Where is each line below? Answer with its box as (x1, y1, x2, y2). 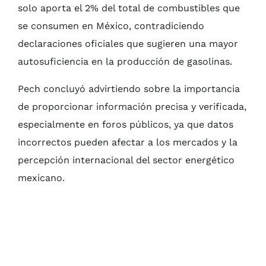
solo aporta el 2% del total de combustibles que (18, 2, 240, 14)
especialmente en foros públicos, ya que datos (18, 119, 233, 131)
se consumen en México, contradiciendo (18, 20, 204, 32)
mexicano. (18, 172, 65, 184)
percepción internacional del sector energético (18, 154, 235, 166)
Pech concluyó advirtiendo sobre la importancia (18, 83, 240, 95)
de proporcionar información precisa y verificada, (18, 101, 246, 113)
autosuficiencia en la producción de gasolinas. (18, 56, 232, 68)
